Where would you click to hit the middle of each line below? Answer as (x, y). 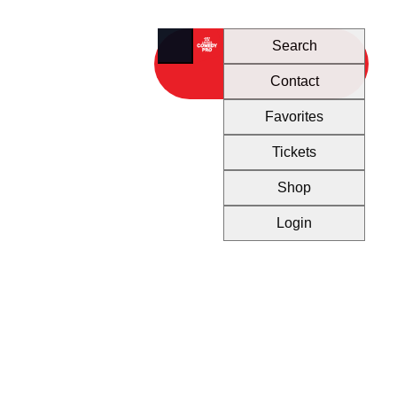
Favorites (294, 117)
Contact (294, 81)
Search (294, 46)
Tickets (294, 152)
